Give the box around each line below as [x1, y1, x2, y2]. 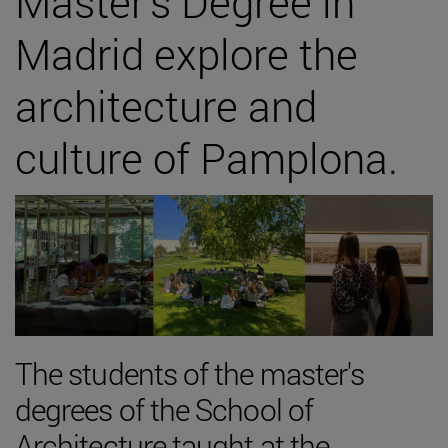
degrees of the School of [15, 389, 313, 429]
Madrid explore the [15, 26, 358, 82]
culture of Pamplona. [15, 130, 398, 186]
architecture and [15, 78, 317, 134]
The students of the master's [15, 353, 365, 393]
